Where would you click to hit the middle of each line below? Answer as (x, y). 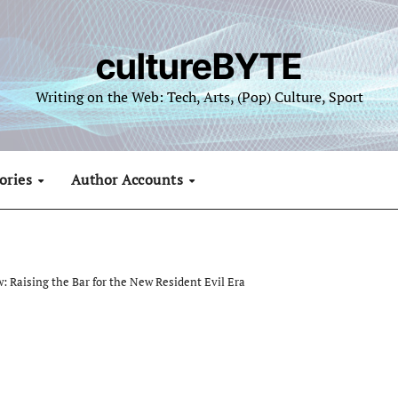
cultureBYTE (199, 66)
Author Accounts (129, 179)
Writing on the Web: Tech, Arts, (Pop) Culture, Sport (199, 97)
